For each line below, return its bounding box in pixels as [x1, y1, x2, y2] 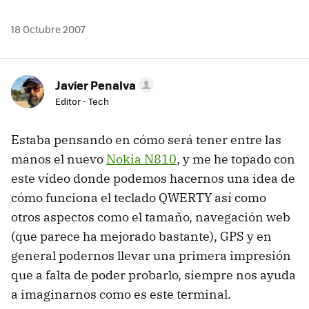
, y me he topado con [177, 151, 295, 167]
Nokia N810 [106, 151, 177, 167]
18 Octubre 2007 [11, 22, 86, 36]
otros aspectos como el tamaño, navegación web [11, 209, 290, 225]
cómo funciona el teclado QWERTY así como [11, 190, 266, 206]
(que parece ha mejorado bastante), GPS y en [11, 228, 272, 244]
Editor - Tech [55, 94, 109, 108]
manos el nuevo [11, 151, 106, 167]
